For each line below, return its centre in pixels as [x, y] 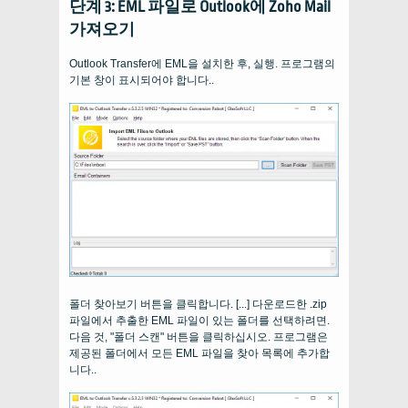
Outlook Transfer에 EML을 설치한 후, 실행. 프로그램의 [202, 64]
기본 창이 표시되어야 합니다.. [142, 81]
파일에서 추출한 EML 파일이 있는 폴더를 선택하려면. [199, 320]
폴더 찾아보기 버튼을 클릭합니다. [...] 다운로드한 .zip [198, 304]
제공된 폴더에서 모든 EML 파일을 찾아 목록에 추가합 [199, 353]
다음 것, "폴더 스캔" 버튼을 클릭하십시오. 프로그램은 [199, 337]
